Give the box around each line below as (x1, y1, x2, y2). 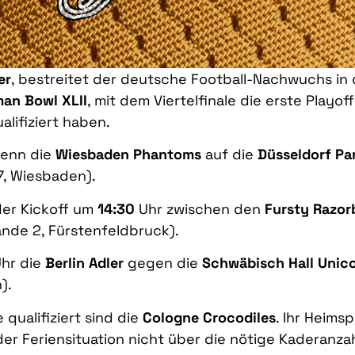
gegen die (124, 254, 202, 273)
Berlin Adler (45, 254, 124, 273)
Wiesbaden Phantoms (55, 145, 201, 164)
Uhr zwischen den (135, 199, 265, 218)
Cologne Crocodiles (143, 307, 276, 326)
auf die (201, 145, 258, 164)
